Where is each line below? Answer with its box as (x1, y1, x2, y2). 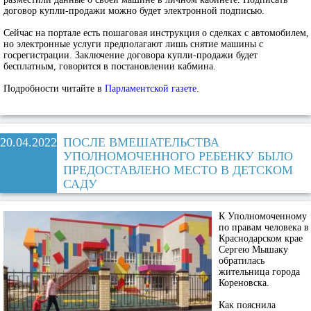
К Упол (219, 211, 249, 221)
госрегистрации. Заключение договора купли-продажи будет (3, 50, 258, 60)
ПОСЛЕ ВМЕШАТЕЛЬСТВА (63, 135, 219, 149)
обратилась (219, 255, 264, 266)
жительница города (219, 267, 300, 277)
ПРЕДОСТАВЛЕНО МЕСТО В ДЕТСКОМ (63, 163, 293, 177)
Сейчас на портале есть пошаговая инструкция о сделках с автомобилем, (3, 28, 309, 38)
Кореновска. (219, 278, 269, 288)
